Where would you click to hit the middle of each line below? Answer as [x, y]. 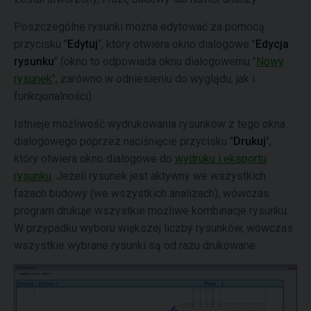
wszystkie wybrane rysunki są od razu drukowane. [136, 245]
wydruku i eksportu [221, 159]
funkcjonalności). [54, 96]
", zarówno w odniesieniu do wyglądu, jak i [153, 79]
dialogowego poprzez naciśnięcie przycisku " [124, 141]
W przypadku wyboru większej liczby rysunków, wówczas [153, 228]
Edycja [272, 44]
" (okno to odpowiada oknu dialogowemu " [155, 61]
